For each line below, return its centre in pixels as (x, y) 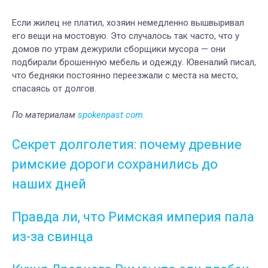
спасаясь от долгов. (55, 89)
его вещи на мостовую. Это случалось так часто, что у (126, 36)
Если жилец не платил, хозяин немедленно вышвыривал (128, 23)
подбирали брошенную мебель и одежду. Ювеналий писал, (134, 63)
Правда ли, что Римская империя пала (133, 217)
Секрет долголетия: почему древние (127, 145)
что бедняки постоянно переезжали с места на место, (125, 76)
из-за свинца (53, 237)
